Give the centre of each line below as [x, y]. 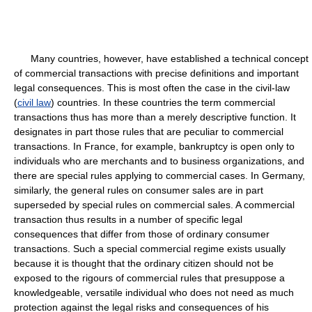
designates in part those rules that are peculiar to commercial [149, 132]
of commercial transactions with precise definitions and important [156, 73]
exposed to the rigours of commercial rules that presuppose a [149, 278]
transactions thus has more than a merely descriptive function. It [155, 117]
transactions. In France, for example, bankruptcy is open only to [154, 146]
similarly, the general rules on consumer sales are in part [139, 190]
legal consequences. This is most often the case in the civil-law [152, 88]
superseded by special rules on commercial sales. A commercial [154, 205]
